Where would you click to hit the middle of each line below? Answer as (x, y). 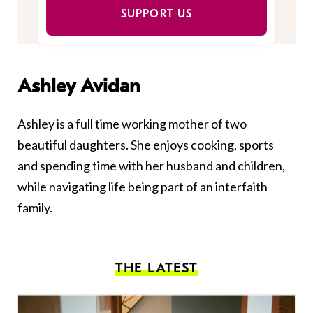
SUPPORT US (156, 14)
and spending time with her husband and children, (151, 166)
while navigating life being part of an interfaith (143, 187)
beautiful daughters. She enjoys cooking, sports (146, 145)
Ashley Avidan (79, 86)
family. (35, 208)
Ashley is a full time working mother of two (132, 124)
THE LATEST (156, 268)
